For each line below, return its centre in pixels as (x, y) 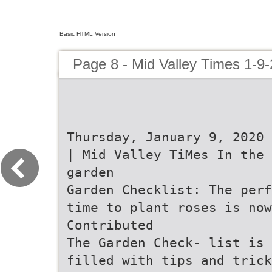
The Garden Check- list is (165, 243)
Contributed (110, 225)
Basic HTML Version (87, 34)
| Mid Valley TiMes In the (165, 155)
